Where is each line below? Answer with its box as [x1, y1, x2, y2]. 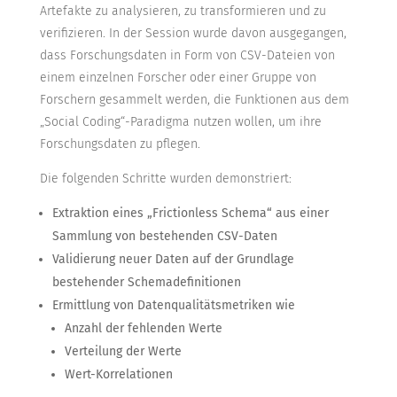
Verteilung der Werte [64, 344, 182, 360]
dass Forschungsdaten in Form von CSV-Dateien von [39, 48, 335, 64]
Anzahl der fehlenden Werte [64, 321, 222, 337]
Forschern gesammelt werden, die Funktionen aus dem [39, 92, 349, 108]
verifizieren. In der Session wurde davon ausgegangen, [39, 26, 346, 42]
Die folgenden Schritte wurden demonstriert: [39, 171, 292, 187]
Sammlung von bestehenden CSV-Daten [51, 229, 277, 245]
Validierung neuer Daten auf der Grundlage [51, 252, 294, 268]
